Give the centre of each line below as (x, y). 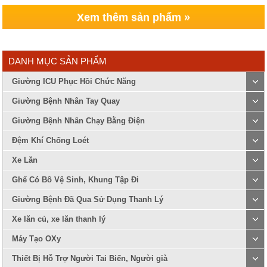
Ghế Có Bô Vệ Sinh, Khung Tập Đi (76, 180)
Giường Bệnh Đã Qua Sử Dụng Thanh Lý (88, 199)
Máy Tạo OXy (37, 239)
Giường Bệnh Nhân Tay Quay (66, 101)
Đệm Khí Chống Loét (51, 140)
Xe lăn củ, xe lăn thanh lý (59, 219)
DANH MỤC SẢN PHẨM (58, 61)
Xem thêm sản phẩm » (133, 17)
